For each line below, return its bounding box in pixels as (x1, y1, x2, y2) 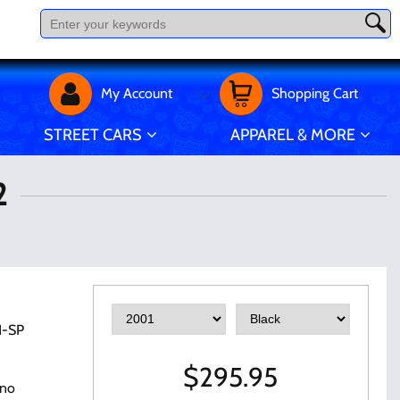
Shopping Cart (271, 85, 359, 102)
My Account (100, 85, 172, 102)
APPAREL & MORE (229, 125, 355, 145)
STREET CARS (43, 125, 142, 145)
